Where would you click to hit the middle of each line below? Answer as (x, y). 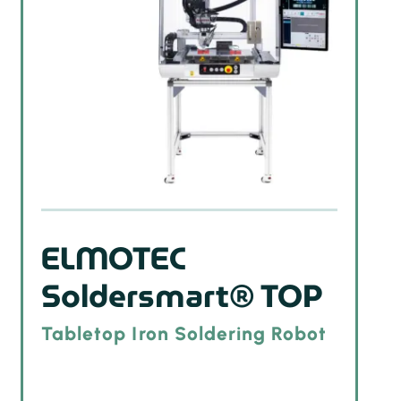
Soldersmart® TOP (182, 296)
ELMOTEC (114, 258)
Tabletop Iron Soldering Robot (184, 334)
